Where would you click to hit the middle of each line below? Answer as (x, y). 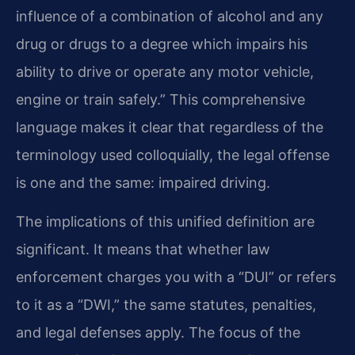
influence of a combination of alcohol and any (170, 17)
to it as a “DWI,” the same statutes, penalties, (166, 305)
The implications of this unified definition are (165, 222)
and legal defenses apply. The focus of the (158, 333)
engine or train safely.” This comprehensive (160, 100)
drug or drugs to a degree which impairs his (162, 44)
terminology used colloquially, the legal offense (173, 155)
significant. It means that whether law (143, 250)
